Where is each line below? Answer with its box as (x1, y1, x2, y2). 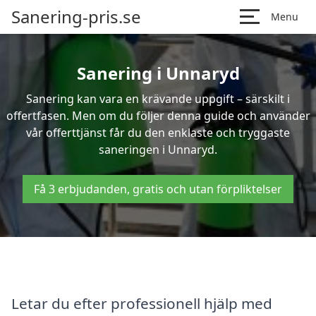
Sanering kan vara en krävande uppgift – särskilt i (26, 91, 290, 107)
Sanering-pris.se (11, 5, 141, 28)
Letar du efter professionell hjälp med (11, 293, 272, 313)
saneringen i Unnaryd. (99, 142, 217, 157)
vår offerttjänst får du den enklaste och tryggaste (26, 125, 290, 140)
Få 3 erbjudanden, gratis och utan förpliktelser (34, 181, 282, 197)
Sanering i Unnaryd (76, 61, 240, 85)
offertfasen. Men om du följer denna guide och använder (6, 108, 310, 123)
